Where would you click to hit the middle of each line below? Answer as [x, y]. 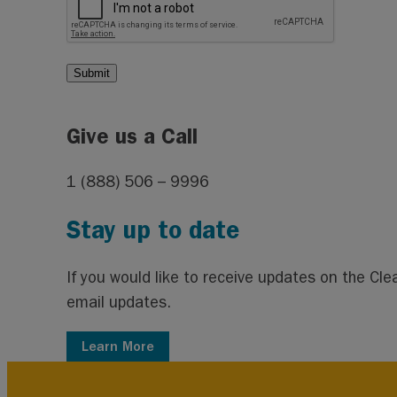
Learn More [118, 346]
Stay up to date [153, 230]
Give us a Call [132, 137]
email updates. [119, 302]
